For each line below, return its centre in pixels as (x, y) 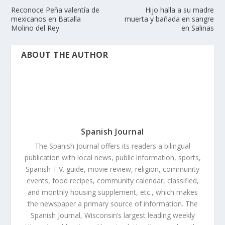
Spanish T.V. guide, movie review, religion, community (113, 169)
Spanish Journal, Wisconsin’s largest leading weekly (113, 215)
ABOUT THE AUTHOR (65, 54)
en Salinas (197, 28)
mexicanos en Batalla (46, 19)
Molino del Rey (35, 28)
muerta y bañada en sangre (169, 19)
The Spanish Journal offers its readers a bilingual (113, 146)
